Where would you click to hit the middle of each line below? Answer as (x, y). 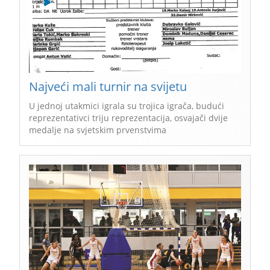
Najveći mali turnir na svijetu (108, 86)
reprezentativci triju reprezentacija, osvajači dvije (128, 118)
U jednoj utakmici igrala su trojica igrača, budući (127, 105)
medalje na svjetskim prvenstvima (98, 130)
